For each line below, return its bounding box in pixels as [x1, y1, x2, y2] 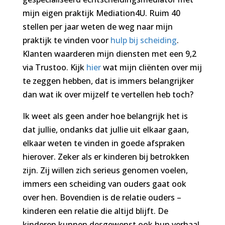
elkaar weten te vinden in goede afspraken [22, 137, 185, 149]
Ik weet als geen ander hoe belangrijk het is [22, 110, 188, 122]
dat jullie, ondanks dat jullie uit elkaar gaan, [22, 124, 189, 135]
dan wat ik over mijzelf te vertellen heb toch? [22, 88, 193, 100]
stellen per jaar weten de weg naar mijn [22, 21, 173, 32]
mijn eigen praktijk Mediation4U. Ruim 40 [22, 7, 180, 19]
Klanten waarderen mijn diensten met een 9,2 [22, 48, 196, 59]
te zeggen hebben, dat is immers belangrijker [22, 75, 194, 86]
